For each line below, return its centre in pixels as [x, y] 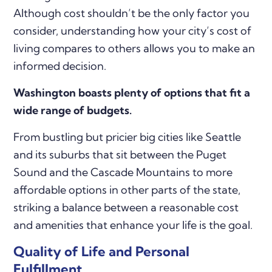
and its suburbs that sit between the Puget [120, 154]
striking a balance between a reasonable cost [126, 207]
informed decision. [60, 66]
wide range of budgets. [73, 110]
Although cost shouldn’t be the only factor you [132, 13]
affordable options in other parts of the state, [127, 189]
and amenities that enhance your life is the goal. [133, 225]
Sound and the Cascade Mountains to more [123, 172]
